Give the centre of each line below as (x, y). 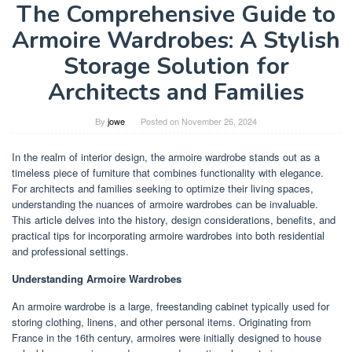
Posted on (161, 121)
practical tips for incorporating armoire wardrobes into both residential (168, 235)
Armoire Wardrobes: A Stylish (176, 40)
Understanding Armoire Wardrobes (97, 278)
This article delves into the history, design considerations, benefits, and (174, 219)
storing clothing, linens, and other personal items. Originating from (161, 321)
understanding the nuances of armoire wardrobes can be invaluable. (165, 203)
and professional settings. (70, 251)
